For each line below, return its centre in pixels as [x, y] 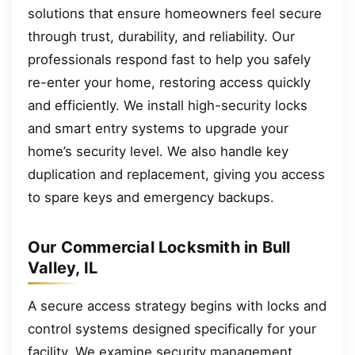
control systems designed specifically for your [172, 329]
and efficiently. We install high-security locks [168, 106]
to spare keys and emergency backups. [151, 198]
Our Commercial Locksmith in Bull [159, 248]
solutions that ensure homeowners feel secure [175, 14]
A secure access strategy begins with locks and [177, 306]
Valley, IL [63, 268]
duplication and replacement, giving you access [176, 175]
